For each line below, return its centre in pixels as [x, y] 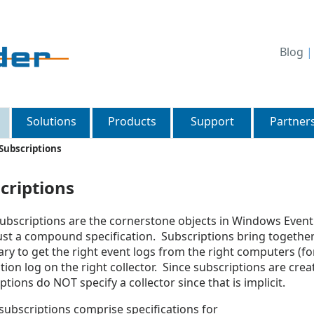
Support [212, 121]
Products [132, 121]
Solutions [51, 121]
